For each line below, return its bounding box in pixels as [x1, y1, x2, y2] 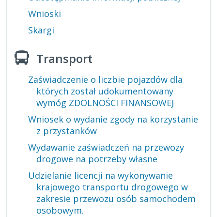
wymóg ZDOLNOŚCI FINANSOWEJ [36, 97, 174, 108]
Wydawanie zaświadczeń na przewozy [28, 141, 184, 153]
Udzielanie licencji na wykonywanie [28, 170, 173, 181]
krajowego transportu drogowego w [36, 181, 188, 193]
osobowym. [36, 204, 84, 216]
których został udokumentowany [36, 85, 173, 97]
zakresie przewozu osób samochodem [36, 193, 196, 204]
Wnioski [28, 8, 61, 19]
